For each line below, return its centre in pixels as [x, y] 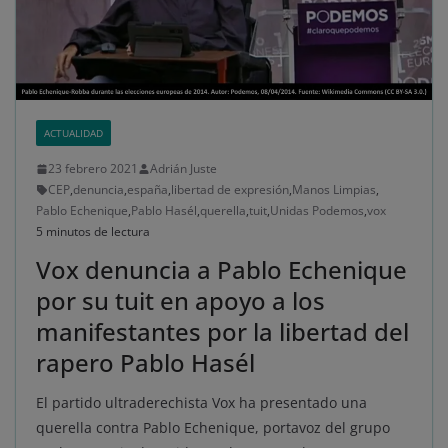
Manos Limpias [334, 190]
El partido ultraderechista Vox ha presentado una [201, 403]
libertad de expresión [230, 190]
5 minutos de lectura [93, 232]
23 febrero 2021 [93, 169]
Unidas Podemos [317, 211]
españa [147, 190]
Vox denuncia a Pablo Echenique [221, 270]
